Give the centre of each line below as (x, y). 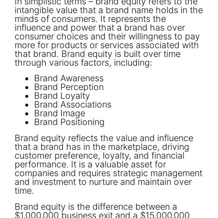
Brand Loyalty (62, 96)
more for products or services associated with (107, 45)
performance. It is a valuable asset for (90, 164)
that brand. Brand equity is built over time (98, 54)
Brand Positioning (69, 122)
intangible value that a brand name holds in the (109, 10)
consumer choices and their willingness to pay (107, 36)
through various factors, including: (83, 62)
